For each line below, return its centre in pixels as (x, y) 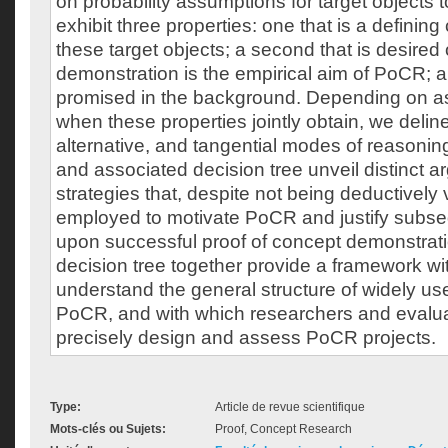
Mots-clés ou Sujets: (108, 429)
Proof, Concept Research (283, 429)
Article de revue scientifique (290, 407)
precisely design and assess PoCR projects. (246, 337)
